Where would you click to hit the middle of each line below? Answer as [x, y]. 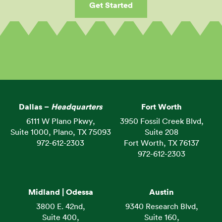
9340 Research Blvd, [162, 206]
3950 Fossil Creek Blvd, [162, 121]
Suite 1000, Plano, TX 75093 [60, 132]
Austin [162, 192]
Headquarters [77, 107]
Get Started [111, 5]
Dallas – [35, 107]
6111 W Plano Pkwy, [60, 121]
